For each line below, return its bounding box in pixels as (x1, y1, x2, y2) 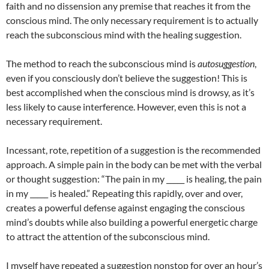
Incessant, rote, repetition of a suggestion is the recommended (6, 144, 261, 156)
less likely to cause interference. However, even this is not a (6, 101, 246, 113)
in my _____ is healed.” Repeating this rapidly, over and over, (6, 187, 243, 199)
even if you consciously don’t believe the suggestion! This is (6, 72, 247, 84)
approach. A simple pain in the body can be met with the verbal (6, 159, 262, 171)
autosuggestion (198, 58, 255, 70)
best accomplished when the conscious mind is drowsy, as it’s (6, 86, 255, 98)
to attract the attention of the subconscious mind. (6, 231, 210, 243)
